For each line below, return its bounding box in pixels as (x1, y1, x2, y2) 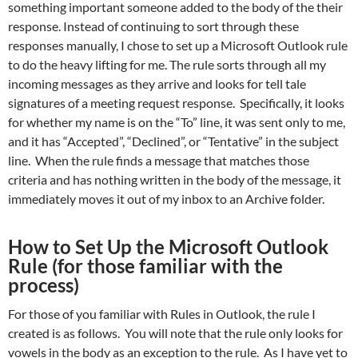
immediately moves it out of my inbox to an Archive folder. (8, 191, 324, 206)
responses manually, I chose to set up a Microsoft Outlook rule (8, 38, 348, 53)
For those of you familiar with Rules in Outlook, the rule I (8, 306, 316, 321)
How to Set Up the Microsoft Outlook (8, 235, 328, 258)
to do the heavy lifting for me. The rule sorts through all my (8, 57, 326, 72)
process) (8, 273, 79, 296)
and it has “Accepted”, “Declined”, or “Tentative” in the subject (8, 133, 339, 149)
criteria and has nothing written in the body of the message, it (8, 172, 341, 187)
